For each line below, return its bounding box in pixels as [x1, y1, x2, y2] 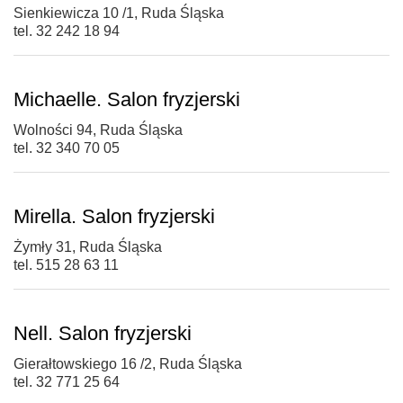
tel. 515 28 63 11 [13, 257, 119, 273]
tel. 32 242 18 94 [13, 23, 120, 40]
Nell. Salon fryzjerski [13, 322, 192, 345]
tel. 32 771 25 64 [13, 374, 120, 390]
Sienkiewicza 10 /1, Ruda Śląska [13, 5, 224, 22]
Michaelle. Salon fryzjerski [13, 88, 240, 112]
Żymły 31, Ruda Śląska [13, 239, 162, 255]
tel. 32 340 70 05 [13, 140, 120, 157]
